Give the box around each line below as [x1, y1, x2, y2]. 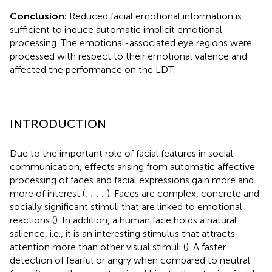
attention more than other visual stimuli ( [10, 240, 186, 253]
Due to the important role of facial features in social [10, 147, 233, 159]
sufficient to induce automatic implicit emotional [10, 23, 222, 35]
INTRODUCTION [10, 116, 106, 131]
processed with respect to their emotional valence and [10, 50, 247, 62]
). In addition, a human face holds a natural [55, 214, 237, 226]
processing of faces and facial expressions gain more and [10, 174, 254, 186]
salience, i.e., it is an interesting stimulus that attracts [10, 227, 235, 239]
